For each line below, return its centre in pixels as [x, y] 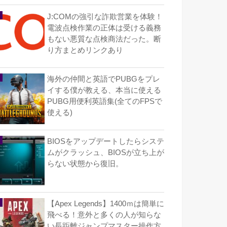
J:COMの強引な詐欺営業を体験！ [105, 16]
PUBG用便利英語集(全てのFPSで [105, 101]
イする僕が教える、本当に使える [104, 90]
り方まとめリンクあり [85, 50]
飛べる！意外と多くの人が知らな [104, 215]
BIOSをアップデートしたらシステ [106, 141]
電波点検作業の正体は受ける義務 [104, 28]
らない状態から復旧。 [85, 163]
